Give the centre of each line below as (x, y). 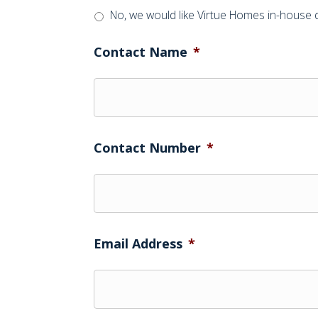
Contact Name (141, 52)
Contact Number (147, 148)
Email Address (138, 244)
